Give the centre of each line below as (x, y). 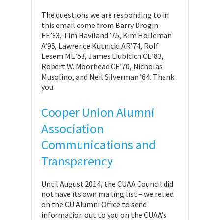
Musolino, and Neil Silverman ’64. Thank (108, 77)
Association (72, 128)
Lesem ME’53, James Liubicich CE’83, (102, 56)
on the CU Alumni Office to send (94, 204)
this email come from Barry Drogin (100, 25)
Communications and (98, 145)
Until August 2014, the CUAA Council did (107, 184)
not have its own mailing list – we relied (108, 194)
